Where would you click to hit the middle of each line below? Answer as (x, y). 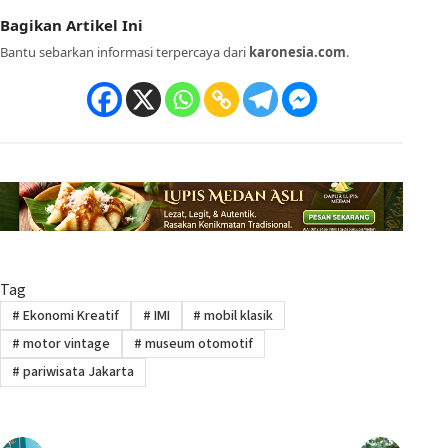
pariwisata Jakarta (76, 372)
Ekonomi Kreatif (69, 315)
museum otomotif (197, 343)
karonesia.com (297, 51)
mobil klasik (237, 315)
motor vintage (64, 343)
